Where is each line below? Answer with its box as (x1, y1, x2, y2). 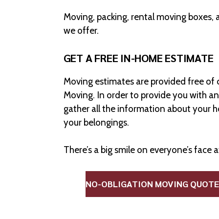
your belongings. (63, 116, 129, 128)
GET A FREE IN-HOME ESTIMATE (63, 50, 214, 65)
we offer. (63, 25, 99, 36)
